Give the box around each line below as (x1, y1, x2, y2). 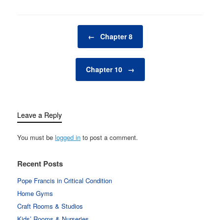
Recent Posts (17, 158, 63, 169)
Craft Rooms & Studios (17, 201, 83, 211)
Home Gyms (17, 188, 53, 198)
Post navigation (17, 25, 61, 34)
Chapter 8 (98, 31, 133, 41)
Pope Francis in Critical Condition (17, 175, 112, 185)
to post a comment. (81, 132, 138, 142)
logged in (55, 132, 81, 142)
